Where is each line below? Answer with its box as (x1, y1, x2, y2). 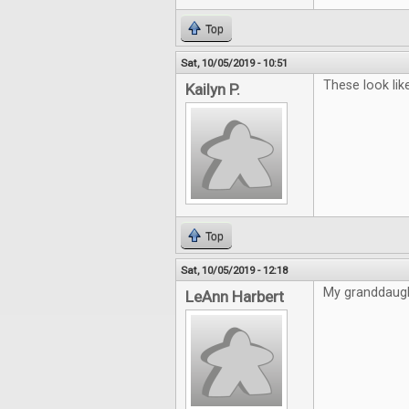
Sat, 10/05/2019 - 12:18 (181, 264, 288, 278)
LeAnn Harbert (185, 288, 284, 307)
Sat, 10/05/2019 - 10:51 (181, 57, 288, 70)
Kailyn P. (185, 80, 240, 100)
